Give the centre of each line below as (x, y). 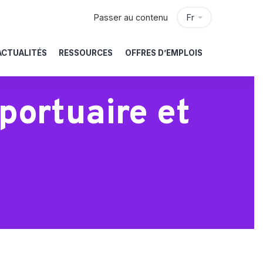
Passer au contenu (131, 17)
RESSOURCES (86, 53)
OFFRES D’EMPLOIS (163, 53)
